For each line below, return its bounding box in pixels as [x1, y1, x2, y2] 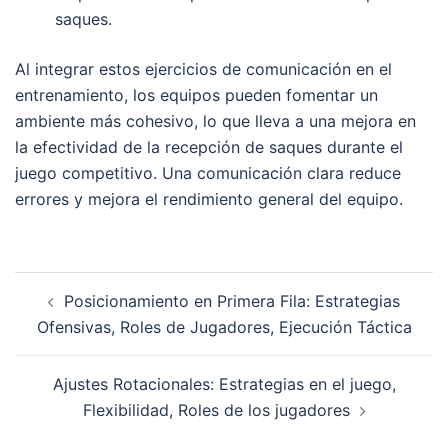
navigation [14, 297, 137, 327]
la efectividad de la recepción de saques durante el [15, 136, 403, 157]
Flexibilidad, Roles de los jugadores [82, 399, 350, 420]
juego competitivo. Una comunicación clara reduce [15, 162, 401, 183]
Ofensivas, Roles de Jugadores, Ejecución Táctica [36, 316, 412, 337]
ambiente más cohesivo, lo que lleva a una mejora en [15, 110, 416, 131]
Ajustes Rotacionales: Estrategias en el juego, [52, 373, 396, 394]
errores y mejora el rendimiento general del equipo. [15, 188, 403, 209]
